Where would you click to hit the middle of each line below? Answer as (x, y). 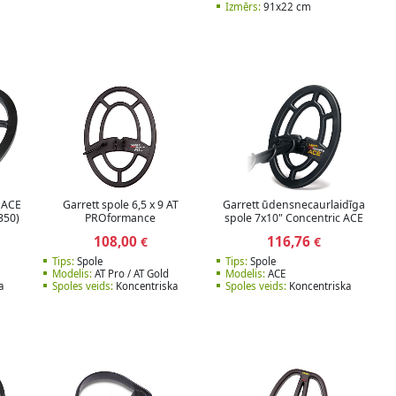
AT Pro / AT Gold (130, 273)
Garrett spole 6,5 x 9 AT (120, 205)
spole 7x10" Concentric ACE (294, 218)
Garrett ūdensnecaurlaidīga (294, 205)
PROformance (121, 218)
